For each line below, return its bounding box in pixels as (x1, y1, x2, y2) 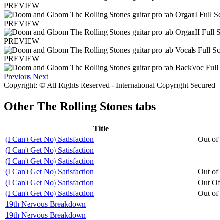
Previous (4, 72, 31, 81)
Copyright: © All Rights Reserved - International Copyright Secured (4, 81, 215, 89)
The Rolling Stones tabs (37, 99, 156, 112)
